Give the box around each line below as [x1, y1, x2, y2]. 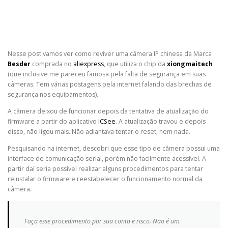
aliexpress [73, 60, 104, 69]
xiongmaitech [167, 60, 213, 69]
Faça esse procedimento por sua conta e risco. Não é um [24, 217, 180, 226]
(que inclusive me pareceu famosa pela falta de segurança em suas [8, 70, 206, 79]
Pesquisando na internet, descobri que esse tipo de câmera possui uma [8, 144, 220, 153]
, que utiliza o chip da [104, 60, 167, 69]
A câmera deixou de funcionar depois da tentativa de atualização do [8, 107, 209, 116]
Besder [8, 60, 31, 69]
